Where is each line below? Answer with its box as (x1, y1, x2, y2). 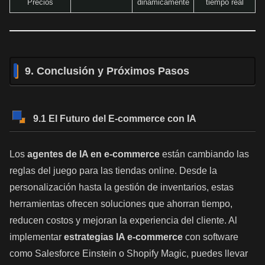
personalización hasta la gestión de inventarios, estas (9, 182, 234, 193)
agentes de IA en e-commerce (27, 149, 160, 160)
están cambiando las (160, 149, 249, 160)
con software (183, 232, 238, 243)
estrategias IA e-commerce (64, 232, 183, 243)
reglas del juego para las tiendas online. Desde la (9, 166, 217, 176)
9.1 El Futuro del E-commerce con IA (33, 114, 196, 124)
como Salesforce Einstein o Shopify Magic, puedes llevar (9, 248, 248, 259)
